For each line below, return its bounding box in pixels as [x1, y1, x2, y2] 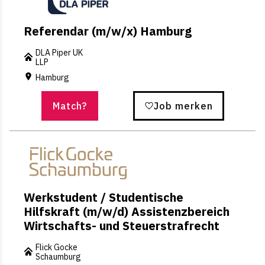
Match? [52, 99, 87, 112]
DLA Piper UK [35, 47, 83, 59]
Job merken [153, 99, 213, 112]
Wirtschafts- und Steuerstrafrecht [24, 217, 219, 234]
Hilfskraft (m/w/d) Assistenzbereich [24, 203, 230, 219]
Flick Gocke [35, 241, 77, 253]
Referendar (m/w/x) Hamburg [24, 23, 192, 40]
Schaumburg [35, 251, 81, 262]
